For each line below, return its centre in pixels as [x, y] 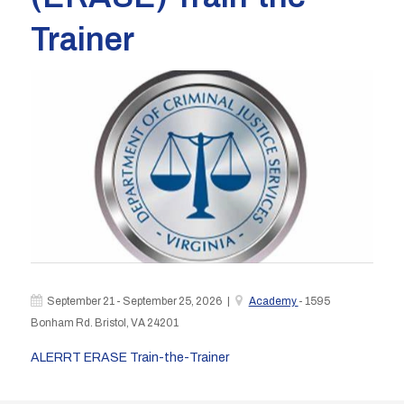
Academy [273, 302]
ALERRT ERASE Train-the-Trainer [129, 358]
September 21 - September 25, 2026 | [141, 302]
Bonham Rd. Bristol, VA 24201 [104, 323]
